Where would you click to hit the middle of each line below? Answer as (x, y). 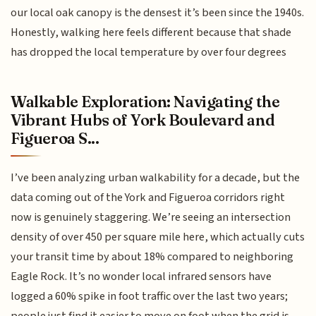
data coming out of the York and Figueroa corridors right (148, 197)
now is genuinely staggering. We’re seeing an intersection (151, 217)
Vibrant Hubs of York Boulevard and (143, 120)
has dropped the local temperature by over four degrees (149, 53)
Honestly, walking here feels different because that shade (151, 33)
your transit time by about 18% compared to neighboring (152, 256)
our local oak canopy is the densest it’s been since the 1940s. (158, 13)
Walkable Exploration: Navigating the (145, 101)
